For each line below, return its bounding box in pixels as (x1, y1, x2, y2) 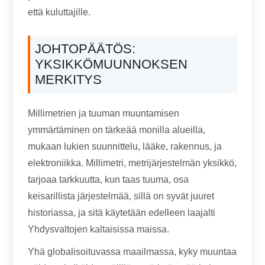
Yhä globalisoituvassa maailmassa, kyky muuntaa (28, 247, 237, 257)
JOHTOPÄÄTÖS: (35, 41, 136, 56)
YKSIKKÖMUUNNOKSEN (35, 57, 188, 72)
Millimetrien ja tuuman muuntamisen (28, 108, 180, 118)
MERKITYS (35, 72, 102, 87)
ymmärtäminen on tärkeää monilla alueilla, (28, 125, 206, 135)
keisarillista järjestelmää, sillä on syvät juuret (28, 191, 215, 201)
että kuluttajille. (28, 7, 91, 17)
